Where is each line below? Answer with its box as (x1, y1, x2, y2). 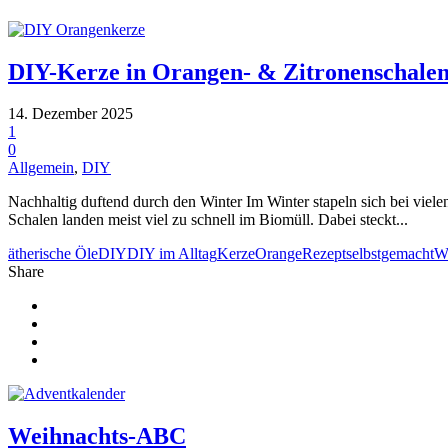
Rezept (302, 245, 346, 263)
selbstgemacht (346, 245, 434, 263)
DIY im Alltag (127, 245, 217, 263)
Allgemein (8, 159, 74, 177)
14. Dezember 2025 (8, 105, 133, 123)
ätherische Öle (8, 245, 98, 263)
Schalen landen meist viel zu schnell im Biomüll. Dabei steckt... (8, 211, 408, 229)
